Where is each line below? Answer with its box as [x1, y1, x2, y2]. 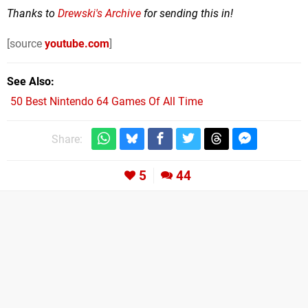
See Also [7, 74, 51, 88]
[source [7, 36, 45, 50]
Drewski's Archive [58, 6, 141, 20]
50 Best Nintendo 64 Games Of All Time [10, 94, 203, 108]
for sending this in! [141, 6, 233, 20]
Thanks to [7, 6, 58, 20]
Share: [51, 132, 82, 146]
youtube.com [45, 36, 109, 50]
